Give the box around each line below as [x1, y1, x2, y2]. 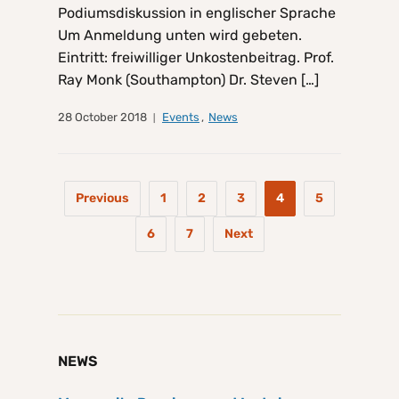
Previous [76, 191, 129, 207]
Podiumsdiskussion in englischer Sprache [58, 4, 336, 22]
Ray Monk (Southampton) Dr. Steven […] [58, 71, 319, 89]
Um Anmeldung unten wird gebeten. [58, 27, 302, 45]
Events [162, 110, 199, 125]
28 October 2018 [58, 110, 147, 125]
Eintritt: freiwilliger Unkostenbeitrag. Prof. [58, 49, 334, 67]
